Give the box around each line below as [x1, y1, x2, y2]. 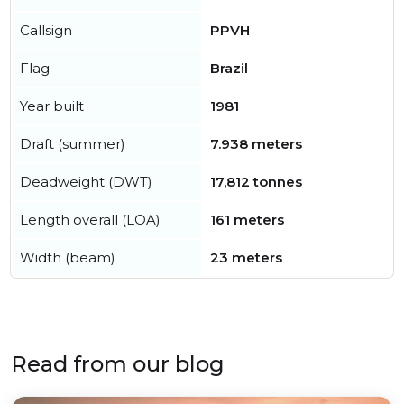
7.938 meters [210, 135, 302, 152]
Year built [20, 97, 84, 115]
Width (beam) [20, 249, 115, 266]
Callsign [20, 22, 72, 39]
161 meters [210, 211, 284, 228]
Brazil [210, 60, 248, 77]
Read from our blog [11, 351, 225, 377]
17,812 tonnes [210, 173, 302, 190]
